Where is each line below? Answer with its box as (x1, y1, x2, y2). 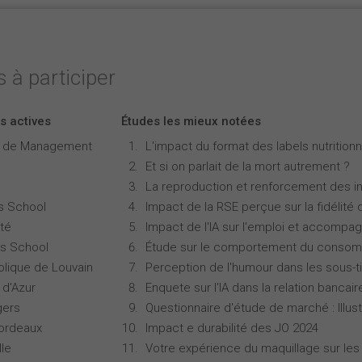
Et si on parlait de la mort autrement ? (145, 159, 350, 174)
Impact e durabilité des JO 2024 (145, 321, 318, 335)
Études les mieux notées (121, 114, 261, 128)
